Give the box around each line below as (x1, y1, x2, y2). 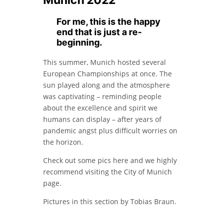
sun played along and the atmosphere (43, 80, 170, 90)
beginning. (56, 37, 103, 48)
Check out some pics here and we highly (43, 156, 177, 166)
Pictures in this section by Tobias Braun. (43, 197, 176, 207)
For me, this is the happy (56, 16, 161, 27)
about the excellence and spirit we (43, 103, 158, 113)
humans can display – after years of (43, 114, 162, 124)
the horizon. (43, 137, 83, 147)
